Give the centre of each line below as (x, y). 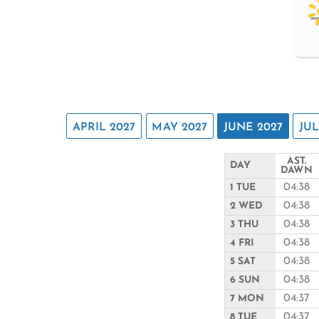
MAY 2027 (180, 127)
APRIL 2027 (104, 127)
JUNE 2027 (253, 127)
